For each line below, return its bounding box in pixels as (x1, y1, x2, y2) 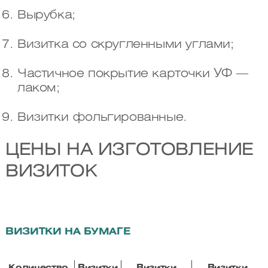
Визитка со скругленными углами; (17, 39, 234, 51)
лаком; (17, 83, 60, 95)
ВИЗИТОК (5, 165, 98, 180)
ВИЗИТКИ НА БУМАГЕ (5, 227, 130, 237)
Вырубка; (17, 10, 75, 22)
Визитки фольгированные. (17, 112, 187, 124)
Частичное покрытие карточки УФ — (17, 68, 248, 80)
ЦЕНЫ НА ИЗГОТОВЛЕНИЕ (5, 143, 254, 159)
